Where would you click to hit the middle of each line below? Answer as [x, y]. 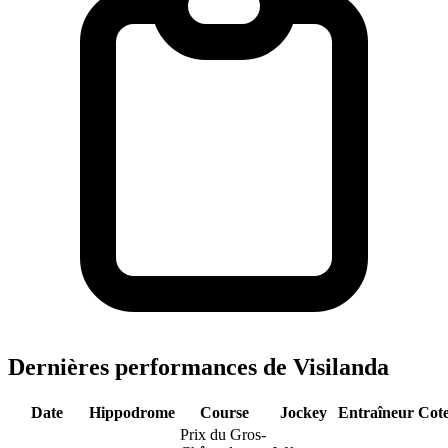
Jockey [303, 412]
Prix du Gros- [223, 434]
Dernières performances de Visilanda [198, 366]
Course [224, 412]
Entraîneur [376, 412]
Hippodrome [131, 412]
